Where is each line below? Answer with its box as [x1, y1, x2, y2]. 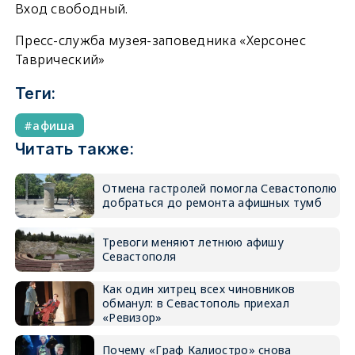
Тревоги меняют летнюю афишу [101, 235, 284, 250]
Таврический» [14, 51, 105, 69]
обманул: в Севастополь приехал [101, 296, 289, 311]
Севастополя [101, 249, 177, 265]
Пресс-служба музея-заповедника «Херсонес [14, 32, 306, 50]
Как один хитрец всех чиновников [101, 281, 296, 297]
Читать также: [14, 139, 134, 159]
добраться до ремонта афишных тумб [101, 195, 322, 211]
